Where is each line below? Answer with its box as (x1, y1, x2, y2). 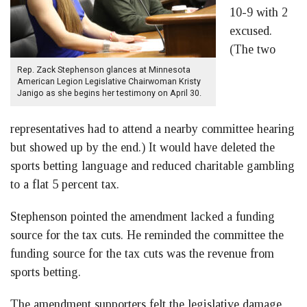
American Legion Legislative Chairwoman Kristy (17, 77, 201, 87)
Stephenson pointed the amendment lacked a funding (10, 210, 275, 224)
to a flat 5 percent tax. (10, 177, 119, 192)
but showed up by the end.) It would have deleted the (10, 140, 275, 155)
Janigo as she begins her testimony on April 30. (17, 88, 201, 99)
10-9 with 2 (230, 5, 288, 20)
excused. (230, 24, 272, 38)
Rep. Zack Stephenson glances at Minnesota (17, 65, 191, 75)
